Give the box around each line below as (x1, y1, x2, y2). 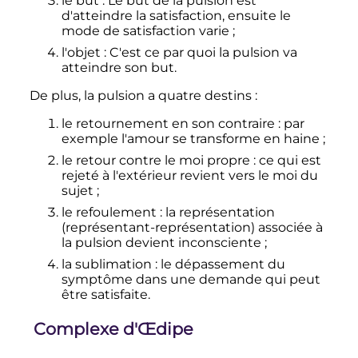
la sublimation (61, 256, 152, 272)
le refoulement (61, 204, 157, 220)
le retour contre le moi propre (61, 152, 250, 168)
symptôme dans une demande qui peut (61, 271, 320, 287)
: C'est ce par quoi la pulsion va (103, 44, 297, 60)
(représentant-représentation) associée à (61, 219, 323, 235)
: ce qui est (253, 152, 321, 168)
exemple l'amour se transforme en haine (61, 130, 320, 146)
